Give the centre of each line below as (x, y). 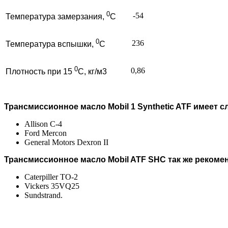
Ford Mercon (46, 133)
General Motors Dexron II (66, 142)
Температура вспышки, (51, 44)
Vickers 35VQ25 (52, 186)
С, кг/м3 (92, 72)
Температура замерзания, (56, 17)
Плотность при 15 (40, 72)
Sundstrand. (44, 195)
